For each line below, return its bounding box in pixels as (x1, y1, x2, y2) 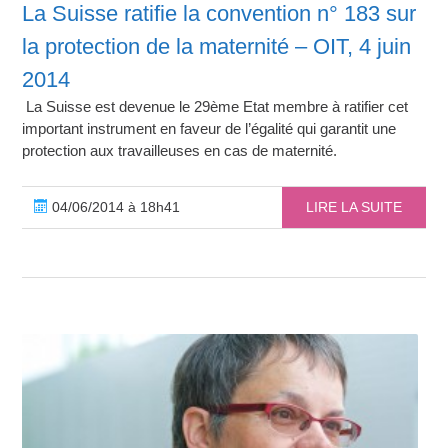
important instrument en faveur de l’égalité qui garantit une (22, 119, 397, 137)
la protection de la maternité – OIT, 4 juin (22, 33, 412, 59)
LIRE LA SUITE (305, 198, 402, 215)
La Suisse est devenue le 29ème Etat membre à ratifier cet (22, 97, 409, 115)
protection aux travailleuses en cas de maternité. (22, 141, 338, 159)
